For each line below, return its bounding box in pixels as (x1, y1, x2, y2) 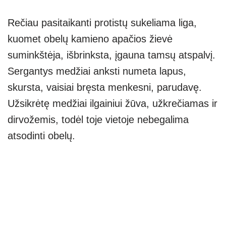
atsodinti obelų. (8, 130, 75, 141)
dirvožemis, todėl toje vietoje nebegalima (8, 114, 189, 125)
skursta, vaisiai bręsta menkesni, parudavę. (8, 81, 202, 93)
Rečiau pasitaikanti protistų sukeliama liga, (8, 17, 197, 28)
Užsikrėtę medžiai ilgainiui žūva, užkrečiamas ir (8, 97, 217, 109)
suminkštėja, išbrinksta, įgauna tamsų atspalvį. (8, 49, 215, 61)
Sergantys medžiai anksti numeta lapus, (8, 65, 186, 77)
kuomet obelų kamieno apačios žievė (8, 33, 173, 44)
